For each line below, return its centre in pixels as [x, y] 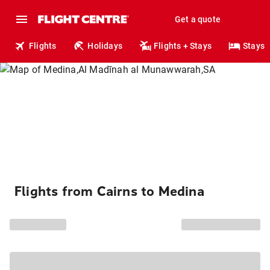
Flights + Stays [183, 46]
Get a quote [197, 19]
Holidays [105, 46]
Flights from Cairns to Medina [109, 192]
